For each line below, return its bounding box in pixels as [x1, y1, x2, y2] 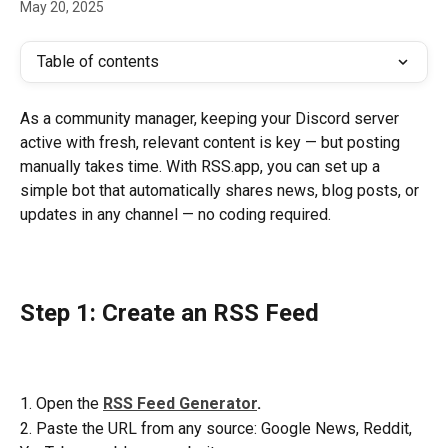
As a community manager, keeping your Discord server [20, 109, 403, 128]
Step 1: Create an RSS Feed [20, 299, 319, 328]
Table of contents [37, 52, 159, 71]
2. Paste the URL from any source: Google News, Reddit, [20, 418, 416, 438]
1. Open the [20, 394, 103, 414]
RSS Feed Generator [103, 394, 257, 414]
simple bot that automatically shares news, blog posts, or [20, 181, 423, 200]
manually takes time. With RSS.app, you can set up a [20, 157, 384, 176]
